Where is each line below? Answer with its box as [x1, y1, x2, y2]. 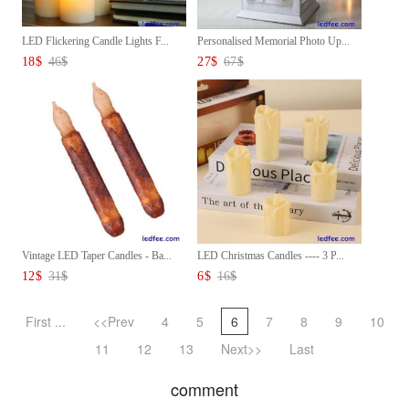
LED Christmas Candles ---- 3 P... [197, 248, 345, 262]
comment [171, 376, 238, 401]
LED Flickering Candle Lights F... [22, 34, 169, 47]
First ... [25, 311, 66, 330]
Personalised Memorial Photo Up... [197, 34, 351, 47]
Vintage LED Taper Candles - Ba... [22, 248, 172, 262]
